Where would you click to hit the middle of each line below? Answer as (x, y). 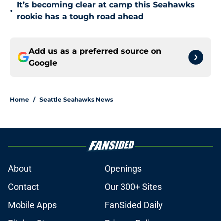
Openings (123, 169)
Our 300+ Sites (133, 187)
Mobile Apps (32, 205)
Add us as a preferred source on (95, 51)
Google (43, 63)
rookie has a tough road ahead (80, 17)
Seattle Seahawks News (76, 100)
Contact (23, 187)
